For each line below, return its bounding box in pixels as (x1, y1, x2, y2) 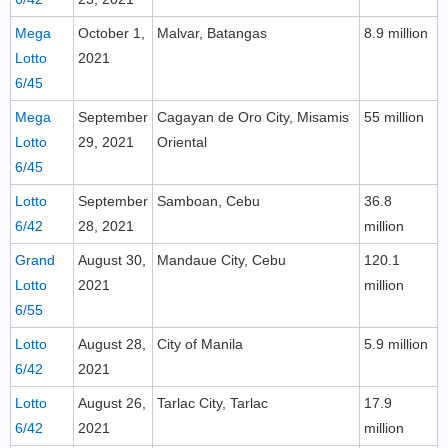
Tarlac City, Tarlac (157, 395, 268, 411)
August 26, (78, 395, 146, 411)
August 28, (78, 336, 146, 352)
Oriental (157, 134, 207, 150)
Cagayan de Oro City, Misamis (157, 109, 349, 125)
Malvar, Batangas (157, 25, 267, 41)
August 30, (78, 252, 146, 268)
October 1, (78, 25, 145, 41)
